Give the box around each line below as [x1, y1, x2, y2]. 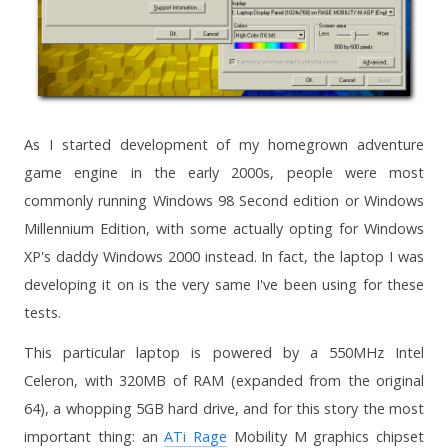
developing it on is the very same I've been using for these [24, 275, 424, 295]
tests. [24, 303, 61, 323]
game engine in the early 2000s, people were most [24, 163, 424, 183]
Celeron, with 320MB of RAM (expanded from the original [24, 371, 424, 391]
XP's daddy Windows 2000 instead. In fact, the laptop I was [24, 247, 424, 267]
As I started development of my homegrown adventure [24, 135, 424, 155]
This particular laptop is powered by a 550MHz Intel [24, 343, 424, 363]
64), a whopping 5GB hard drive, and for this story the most [24, 399, 424, 419]
